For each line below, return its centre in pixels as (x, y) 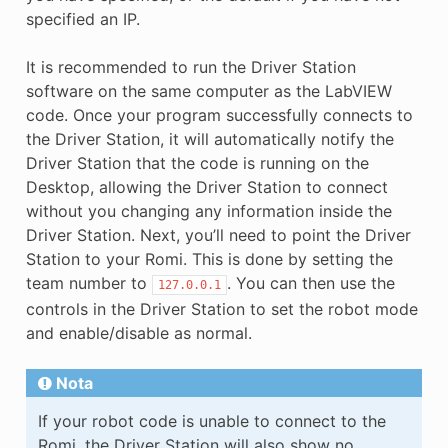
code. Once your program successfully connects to (219, 115)
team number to (88, 283)
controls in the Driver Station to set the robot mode (221, 309)
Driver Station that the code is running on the (197, 163)
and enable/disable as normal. (138, 333)
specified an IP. (82, 19)
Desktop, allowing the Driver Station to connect (206, 187)
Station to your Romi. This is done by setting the (209, 259)
